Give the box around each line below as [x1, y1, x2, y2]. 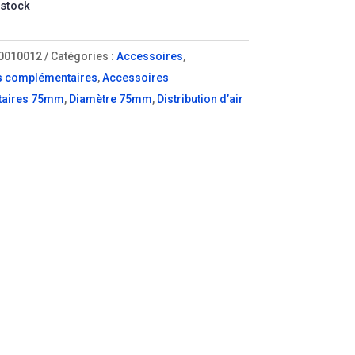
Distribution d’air [156, 92, 243, 105]
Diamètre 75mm [68, 92, 152, 105]
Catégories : [50, 49, 116, 63]
